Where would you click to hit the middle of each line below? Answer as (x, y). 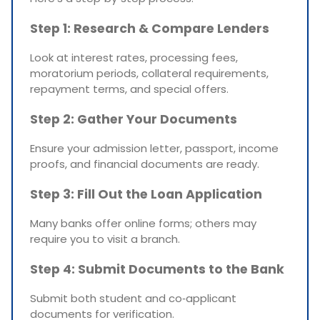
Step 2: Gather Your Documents (134, 119)
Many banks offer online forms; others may (143, 224)
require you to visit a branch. (105, 239)
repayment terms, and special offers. (129, 89)
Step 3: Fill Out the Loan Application (146, 194)
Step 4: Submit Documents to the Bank (157, 269)
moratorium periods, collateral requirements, (149, 74)
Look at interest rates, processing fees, (134, 58)
